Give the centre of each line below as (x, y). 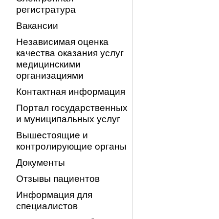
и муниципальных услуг (68, 119)
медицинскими (48, 64)
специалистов (47, 206)
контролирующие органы (71, 146)
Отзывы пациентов (58, 178)
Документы (41, 162)
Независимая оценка (62, 42)
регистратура (46, 9)
